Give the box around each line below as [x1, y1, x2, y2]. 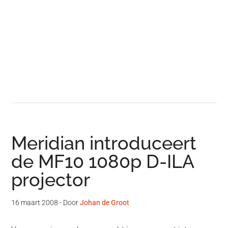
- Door [58, 198, 80, 207]
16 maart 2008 [11, 198, 59, 207]
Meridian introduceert [11, 132, 197, 154]
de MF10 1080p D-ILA [11, 151, 194, 173]
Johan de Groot [80, 198, 130, 207]
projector [11, 169, 91, 191]
